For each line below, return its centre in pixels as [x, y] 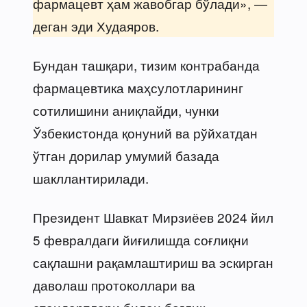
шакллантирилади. [91, 177]
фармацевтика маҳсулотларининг [138, 87]
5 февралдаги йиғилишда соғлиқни [141, 239]
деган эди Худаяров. [96, 25]
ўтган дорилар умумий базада [126, 155]
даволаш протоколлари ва [114, 284]
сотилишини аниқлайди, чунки [126, 110]
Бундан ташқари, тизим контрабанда [146, 64]
